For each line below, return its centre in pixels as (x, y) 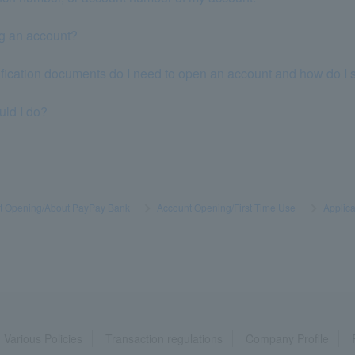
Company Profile (287, 338)
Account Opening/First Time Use (227, 207)
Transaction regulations (164, 338)
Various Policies (43, 338)
